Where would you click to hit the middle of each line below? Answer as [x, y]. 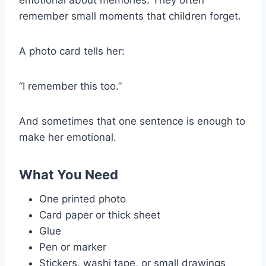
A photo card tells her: [72, 51]
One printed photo [83, 199]
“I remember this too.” [70, 86]
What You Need [69, 174]
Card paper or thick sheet [100, 215]
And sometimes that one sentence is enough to [132, 121]
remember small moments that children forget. [130, 16]
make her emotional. [68, 137]
